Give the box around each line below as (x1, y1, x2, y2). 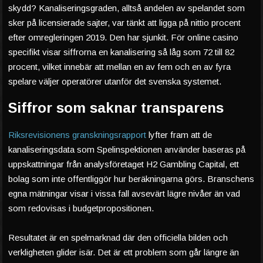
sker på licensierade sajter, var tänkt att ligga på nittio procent (8, 18, 241, 28)
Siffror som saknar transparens (8, 100, 224, 116)
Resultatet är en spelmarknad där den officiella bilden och (8, 232, 228, 242)
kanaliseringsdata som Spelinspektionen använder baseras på (8, 144, 245, 154)
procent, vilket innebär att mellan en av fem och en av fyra (8, 62, 231, 72)
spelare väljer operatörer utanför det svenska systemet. (8, 76, 221, 86)
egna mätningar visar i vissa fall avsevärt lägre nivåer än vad (8, 188, 240, 198)
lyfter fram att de (146, 130, 212, 140)
